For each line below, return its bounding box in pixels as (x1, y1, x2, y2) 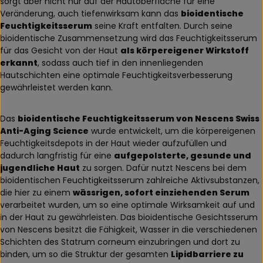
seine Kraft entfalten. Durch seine (92, 19, 232, 32)
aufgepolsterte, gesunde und (114, 149, 251, 161)
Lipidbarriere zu (171, 248, 244, 260)
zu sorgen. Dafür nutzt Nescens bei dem (80, 161, 247, 174)
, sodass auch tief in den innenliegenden (38, 56, 203, 69)
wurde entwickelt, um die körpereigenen (89, 124, 255, 137)
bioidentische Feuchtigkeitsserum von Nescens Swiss (18, 112, 259, 124)
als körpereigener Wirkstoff (120, 44, 249, 56)
